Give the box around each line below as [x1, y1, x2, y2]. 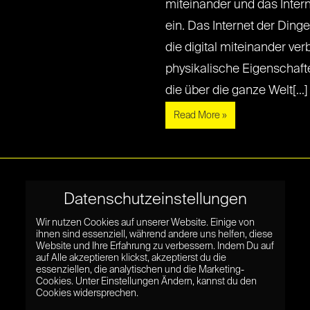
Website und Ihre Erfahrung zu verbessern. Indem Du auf [35, 241, 274, 252]
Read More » [174, 111, 227, 120]
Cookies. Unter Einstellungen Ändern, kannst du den [35, 277, 257, 287]
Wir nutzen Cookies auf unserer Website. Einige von [35, 218, 255, 228]
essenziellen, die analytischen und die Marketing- [35, 265, 244, 275]
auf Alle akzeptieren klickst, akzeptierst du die [35, 253, 226, 264]
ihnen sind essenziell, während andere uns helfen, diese [35, 230, 273, 240]
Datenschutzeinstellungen [63, 192, 247, 208]
